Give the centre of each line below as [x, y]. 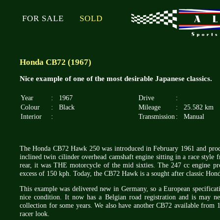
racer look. [35, 214]
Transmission [157, 117]
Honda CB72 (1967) [55, 62]
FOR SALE [43, 19]
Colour [30, 107]
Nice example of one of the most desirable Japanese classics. [116, 79]
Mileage [150, 107]
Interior [31, 117]
